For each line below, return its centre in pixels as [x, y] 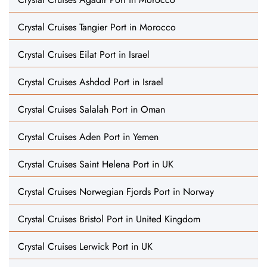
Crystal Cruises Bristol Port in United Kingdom [109, 219]
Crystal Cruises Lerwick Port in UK [85, 246]
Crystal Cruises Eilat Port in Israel [84, 55]
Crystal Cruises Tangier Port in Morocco [97, 27]
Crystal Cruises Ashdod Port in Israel [91, 82]
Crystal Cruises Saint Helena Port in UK [96, 164]
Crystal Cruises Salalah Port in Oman [91, 109]
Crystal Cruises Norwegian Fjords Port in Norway [116, 192]
